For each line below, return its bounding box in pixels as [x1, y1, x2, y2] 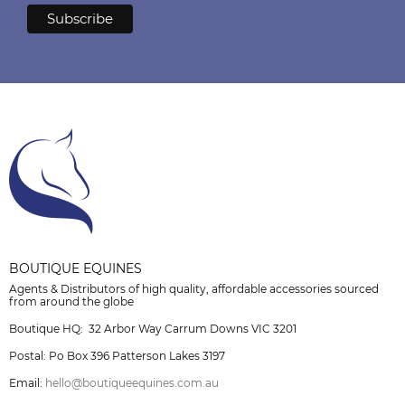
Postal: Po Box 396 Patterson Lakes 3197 [9, 348, 225, 363]
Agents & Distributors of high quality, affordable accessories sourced [9, 281, 379, 296]
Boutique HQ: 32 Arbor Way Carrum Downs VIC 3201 [9, 321, 297, 335]
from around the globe [9, 294, 134, 308]
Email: [9, 375, 45, 390]
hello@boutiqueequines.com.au [45, 375, 219, 390]
